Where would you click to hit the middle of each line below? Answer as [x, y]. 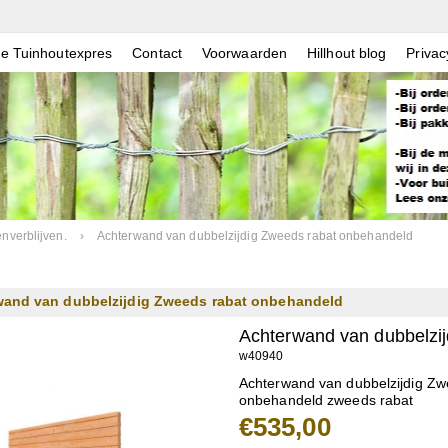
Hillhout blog [347, 53]
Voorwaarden [244, 53]
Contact [157, 53]
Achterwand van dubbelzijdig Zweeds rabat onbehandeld [255, 236]
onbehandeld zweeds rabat [326, 400]
